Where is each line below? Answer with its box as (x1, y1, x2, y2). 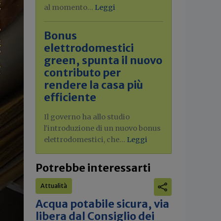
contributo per (44, 66, 121, 79)
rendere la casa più (44, 78, 143, 92)
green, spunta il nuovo (44, 54, 162, 67)
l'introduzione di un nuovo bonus (44, 124, 161, 133)
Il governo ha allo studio (44, 112, 130, 121)
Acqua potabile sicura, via (36, 197, 169, 211)
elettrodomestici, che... (44, 135, 127, 144)
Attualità (40, 182, 67, 189)
